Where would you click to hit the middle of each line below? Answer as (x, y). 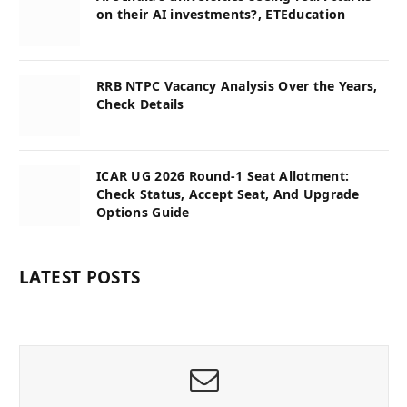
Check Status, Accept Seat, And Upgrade (228, 194)
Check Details (140, 104)
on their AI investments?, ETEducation (221, 14)
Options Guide (143, 212)
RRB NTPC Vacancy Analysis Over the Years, (237, 85)
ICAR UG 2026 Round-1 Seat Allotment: (223, 175)
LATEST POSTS (80, 277)
